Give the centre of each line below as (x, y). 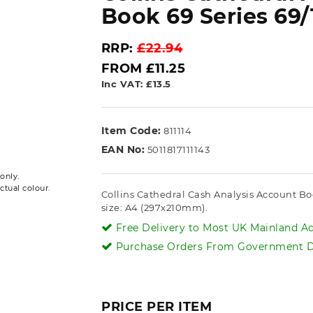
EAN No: (123, 150)
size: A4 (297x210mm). (154, 208)
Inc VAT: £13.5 (136, 84)
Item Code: (131, 131)
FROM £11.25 (143, 68)
